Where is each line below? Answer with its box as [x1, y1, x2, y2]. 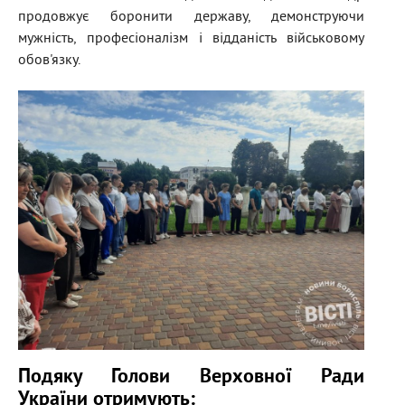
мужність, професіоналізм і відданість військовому [18, 30, 364, 49]
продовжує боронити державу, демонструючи [18, 8, 364, 27]
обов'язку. [18, 52, 80, 71]
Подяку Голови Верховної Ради [18, 365, 364, 391]
